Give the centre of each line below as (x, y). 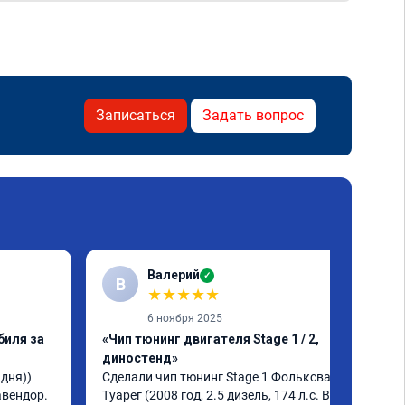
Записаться (136, 115)
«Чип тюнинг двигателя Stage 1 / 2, (211, 339)
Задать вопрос (253, 115)
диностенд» (140, 358)
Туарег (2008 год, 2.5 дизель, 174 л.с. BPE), (227, 395)
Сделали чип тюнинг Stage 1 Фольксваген (226, 377)
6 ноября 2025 (185, 318)
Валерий (174, 275)
